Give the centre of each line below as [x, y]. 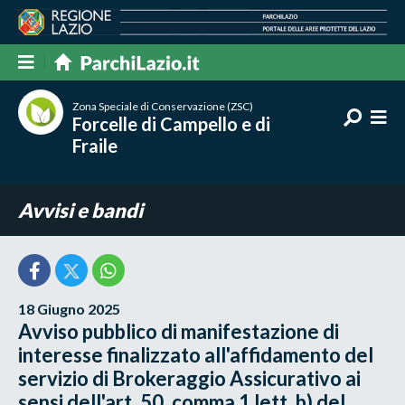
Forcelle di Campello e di [172, 123]
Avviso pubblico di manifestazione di [179, 331]
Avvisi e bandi [81, 210]
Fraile [95, 145]
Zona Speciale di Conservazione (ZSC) [163, 106]
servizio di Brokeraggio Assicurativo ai [190, 378]
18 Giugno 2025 [70, 308]
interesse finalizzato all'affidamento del [196, 354]
